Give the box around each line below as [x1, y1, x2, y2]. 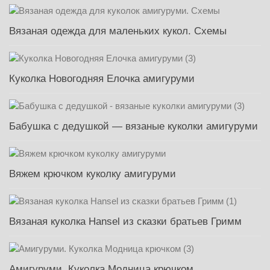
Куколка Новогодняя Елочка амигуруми [9, 73, 195, 85]
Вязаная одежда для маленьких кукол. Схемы [9, 25, 227, 37]
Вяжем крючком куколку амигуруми [9, 168, 176, 180]
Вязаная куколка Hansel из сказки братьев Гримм [9, 216, 242, 228]
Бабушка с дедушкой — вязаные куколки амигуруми [9, 121, 258, 133]
